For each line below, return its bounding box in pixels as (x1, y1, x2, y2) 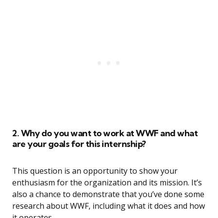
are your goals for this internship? (12, 138, 146, 150)
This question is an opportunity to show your (12, 165, 178, 177)
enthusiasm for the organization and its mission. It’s (12, 177, 202, 188)
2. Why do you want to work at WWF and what (12, 127, 198, 139)
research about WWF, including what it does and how (12, 200, 205, 212)
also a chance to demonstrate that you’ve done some (12, 189, 204, 200)
